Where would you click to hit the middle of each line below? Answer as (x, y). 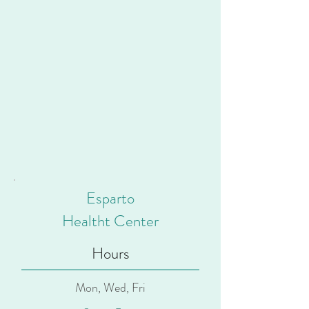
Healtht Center (110, 221)
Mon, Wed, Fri (110, 288)
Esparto (110, 198)
